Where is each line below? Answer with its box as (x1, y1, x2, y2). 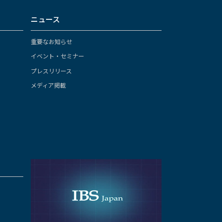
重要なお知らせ (30, 37, 72, 46)
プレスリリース (30, 66, 72, 75)
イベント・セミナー (30, 52, 84, 60)
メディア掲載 (30, 81, 66, 89)
